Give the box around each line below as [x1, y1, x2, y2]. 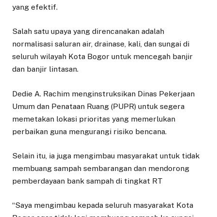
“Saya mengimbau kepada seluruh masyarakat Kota [12, 200, 193, 210]
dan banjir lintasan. [12, 64, 78, 74]
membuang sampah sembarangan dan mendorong [12, 163, 189, 173]
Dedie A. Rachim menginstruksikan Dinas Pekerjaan [12, 89, 195, 98]
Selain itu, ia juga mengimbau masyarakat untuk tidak [12, 151, 200, 160]
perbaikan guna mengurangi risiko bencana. [12, 126, 167, 136]
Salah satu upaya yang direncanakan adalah [12, 27, 164, 36]
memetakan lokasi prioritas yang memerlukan [12, 114, 175, 124]
